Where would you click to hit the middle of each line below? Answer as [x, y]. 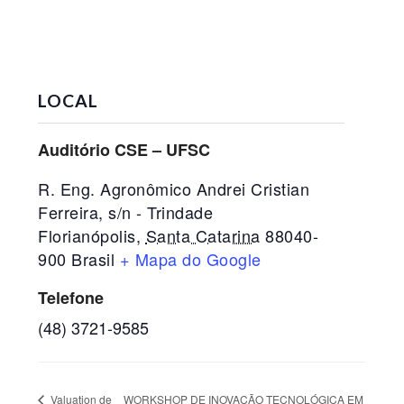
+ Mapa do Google [190, 259]
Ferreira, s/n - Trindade [126, 212]
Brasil [93, 259]
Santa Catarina [203, 235]
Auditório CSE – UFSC [124, 150]
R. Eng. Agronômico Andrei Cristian [174, 188]
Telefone [71, 298]
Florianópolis [87, 235]
